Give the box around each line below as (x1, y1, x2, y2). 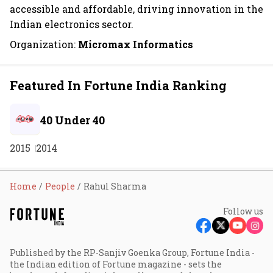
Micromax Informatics (78, 37, 193, 51)
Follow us (223, 205, 263, 217)
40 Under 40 (40, 112, 105, 127)
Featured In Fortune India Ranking (10, 77, 227, 93)
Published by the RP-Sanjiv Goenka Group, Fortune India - (10, 246, 255, 258)
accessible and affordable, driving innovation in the (10, 2, 263, 15)
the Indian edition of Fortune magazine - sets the (10, 258, 222, 270)
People (45, 180, 75, 192)
